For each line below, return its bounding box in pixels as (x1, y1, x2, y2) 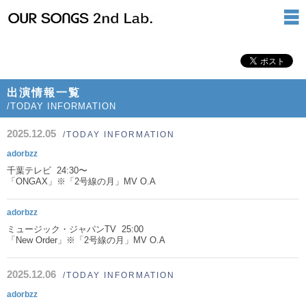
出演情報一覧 (7, 87, 81, 98)
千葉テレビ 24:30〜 (7, 165, 87, 176)
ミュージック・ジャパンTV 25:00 (7, 224, 143, 234)
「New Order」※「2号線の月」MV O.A (7, 235, 165, 245)
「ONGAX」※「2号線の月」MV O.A (7, 176, 156, 186)
